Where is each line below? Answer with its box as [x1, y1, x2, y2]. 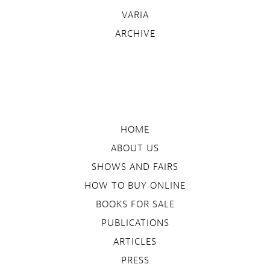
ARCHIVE [115, 28, 155, 40]
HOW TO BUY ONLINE [84, 180, 186, 192]
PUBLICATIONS [101, 217, 169, 230]
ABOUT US [111, 142, 159, 155]
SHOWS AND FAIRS [92, 161, 178, 174]
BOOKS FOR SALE [95, 198, 175, 211]
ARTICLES [113, 236, 157, 248]
